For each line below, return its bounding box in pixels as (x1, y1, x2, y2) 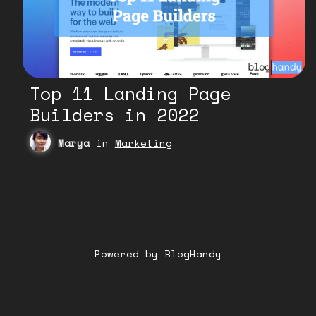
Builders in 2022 (29, 101, 199, 128)
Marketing (114, 135, 172, 150)
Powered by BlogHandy (95, 245, 221, 261)
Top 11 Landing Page (29, 80, 231, 107)
